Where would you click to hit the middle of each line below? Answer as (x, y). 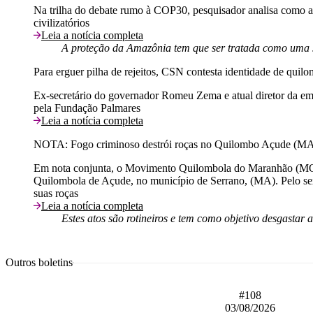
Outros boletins (39, 262)
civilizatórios (61, 22)
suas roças (56, 193)
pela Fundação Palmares (87, 108)
